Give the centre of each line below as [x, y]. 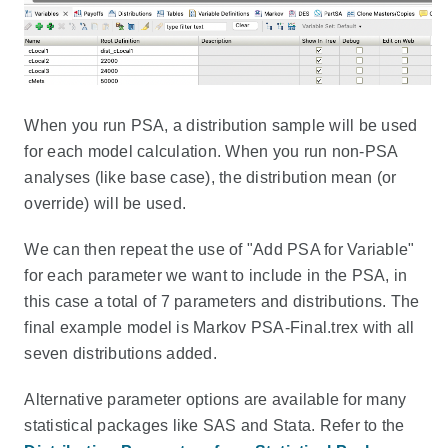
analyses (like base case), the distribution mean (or [210, 177]
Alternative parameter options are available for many [215, 399]
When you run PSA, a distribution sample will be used [221, 125]
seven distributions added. [120, 353]
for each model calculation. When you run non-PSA [211, 151]
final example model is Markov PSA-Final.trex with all [219, 327]
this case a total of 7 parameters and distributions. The [222, 301]
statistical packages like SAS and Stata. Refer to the [214, 425]
